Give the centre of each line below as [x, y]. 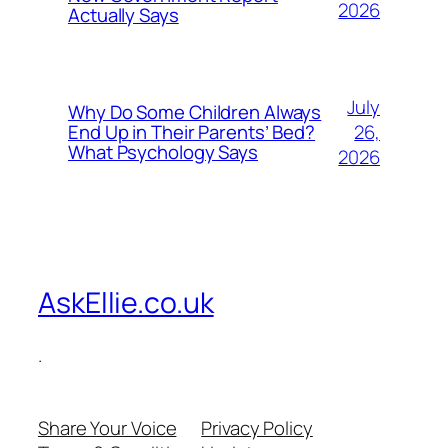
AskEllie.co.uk [126, 302]
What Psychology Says [163, 152]
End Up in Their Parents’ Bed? [192, 132]
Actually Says [123, 15]
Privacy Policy [257, 428]
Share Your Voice [107, 428]
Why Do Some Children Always [195, 112]
